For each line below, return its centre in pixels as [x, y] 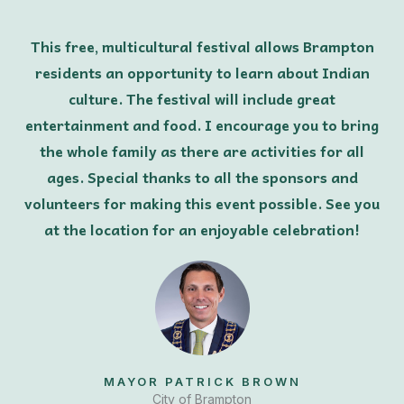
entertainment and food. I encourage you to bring [202, 125]
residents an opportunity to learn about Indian [202, 73]
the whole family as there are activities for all [202, 151]
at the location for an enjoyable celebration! [202, 230]
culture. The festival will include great [202, 99]
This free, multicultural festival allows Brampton [202, 46]
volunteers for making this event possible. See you [202, 203]
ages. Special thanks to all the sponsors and [202, 177]
